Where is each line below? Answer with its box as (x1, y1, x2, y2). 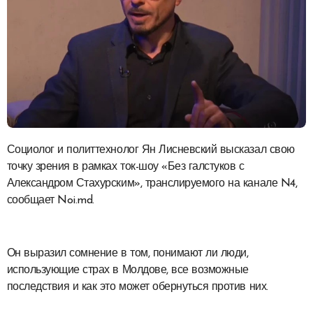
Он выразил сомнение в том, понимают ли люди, (6, 248, 249, 260)
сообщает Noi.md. (6, 195, 94, 207)
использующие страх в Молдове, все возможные (6, 265, 249, 277)
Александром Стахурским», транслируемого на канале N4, (6, 178, 298, 190)
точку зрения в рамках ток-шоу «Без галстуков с (6, 161, 245, 173)
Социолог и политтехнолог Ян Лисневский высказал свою (6, 145, 15, 156)
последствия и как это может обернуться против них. (6, 282, 268, 293)
